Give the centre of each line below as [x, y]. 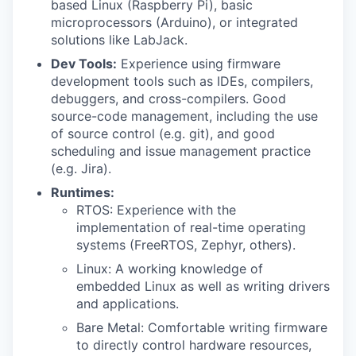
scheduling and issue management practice [181, 151]
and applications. [128, 304]
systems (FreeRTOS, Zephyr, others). [186, 245]
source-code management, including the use [184, 116]
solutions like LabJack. [119, 40]
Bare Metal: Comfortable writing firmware [202, 327]
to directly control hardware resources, [194, 345]
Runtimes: [83, 192]
